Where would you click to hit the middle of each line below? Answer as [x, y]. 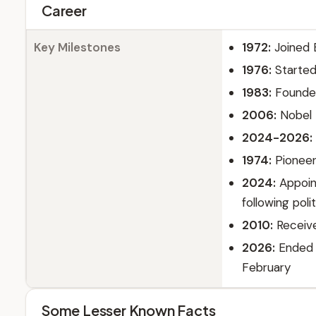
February [266, 267]
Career [64, 10]
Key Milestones [77, 47]
